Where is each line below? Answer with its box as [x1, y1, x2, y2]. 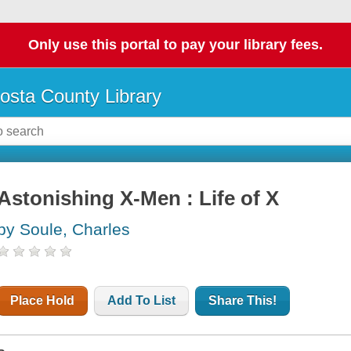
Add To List [107, 294, 176, 308]
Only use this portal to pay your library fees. [28, 37, 323, 53]
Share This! [208, 294, 277, 308]
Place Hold [10, 294, 75, 308]
